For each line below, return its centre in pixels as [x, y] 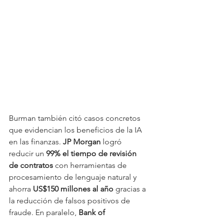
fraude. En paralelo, [44, 213]
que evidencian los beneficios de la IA [76, 130]
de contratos [31, 165]
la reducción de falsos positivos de [70, 201]
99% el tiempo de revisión [92, 154]
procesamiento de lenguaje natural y [74, 177]
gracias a [131, 189]
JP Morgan [82, 142]
